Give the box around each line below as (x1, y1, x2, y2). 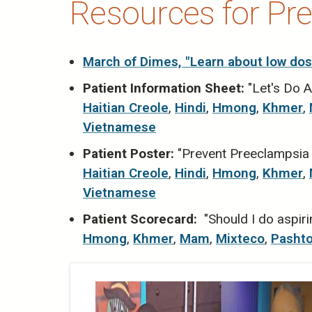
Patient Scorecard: (83, 211, 197, 228)
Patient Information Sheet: (83, 80, 244, 97)
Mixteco (216, 231, 265, 247)
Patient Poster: (83, 146, 174, 162)
